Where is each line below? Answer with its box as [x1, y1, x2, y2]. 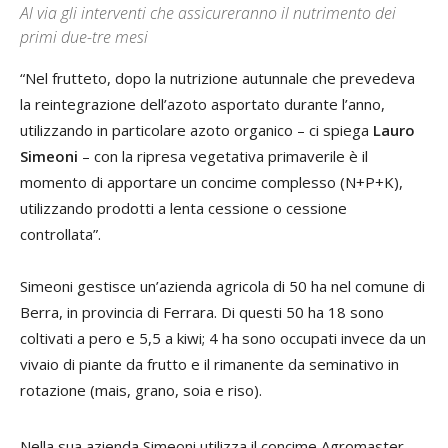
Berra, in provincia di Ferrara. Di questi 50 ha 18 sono [20, 302, 384, 322]
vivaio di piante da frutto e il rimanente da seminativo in [20, 354, 399, 374]
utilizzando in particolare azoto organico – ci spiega [20, 120, 373, 140]
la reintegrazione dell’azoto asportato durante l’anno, [20, 94, 385, 114]
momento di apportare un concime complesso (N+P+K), [20, 172, 403, 192]
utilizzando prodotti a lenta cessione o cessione [20, 198, 347, 218]
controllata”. [20, 224, 101, 244]
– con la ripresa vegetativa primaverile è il [78, 146, 368, 166]
